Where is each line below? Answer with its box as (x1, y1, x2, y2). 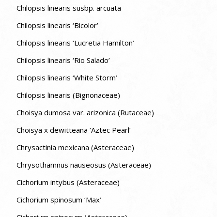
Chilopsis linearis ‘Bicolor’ (16, 20, 98, 30)
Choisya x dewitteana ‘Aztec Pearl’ (16, 124, 131, 135)
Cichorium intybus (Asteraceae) (16, 177, 120, 187)
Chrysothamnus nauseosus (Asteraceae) (16, 159, 151, 170)
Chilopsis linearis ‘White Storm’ (16, 72, 117, 82)
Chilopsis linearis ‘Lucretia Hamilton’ (16, 37, 134, 47)
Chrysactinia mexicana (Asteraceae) (16, 142, 134, 152)
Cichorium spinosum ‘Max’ (16, 194, 101, 204)
